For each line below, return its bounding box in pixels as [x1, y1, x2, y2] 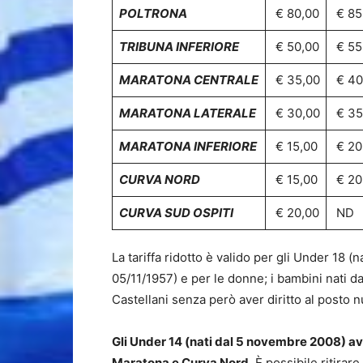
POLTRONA [118, 6, 187, 21]
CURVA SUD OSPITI [118, 205, 233, 220]
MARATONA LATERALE [118, 105, 256, 121]
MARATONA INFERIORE [118, 139, 257, 154]
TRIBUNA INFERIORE [118, 39, 239, 54]
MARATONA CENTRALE [118, 72, 258, 88]
